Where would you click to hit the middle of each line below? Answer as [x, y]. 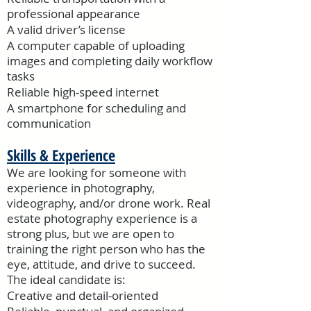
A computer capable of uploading [96, 45]
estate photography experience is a [102, 218]
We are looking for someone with [96, 173]
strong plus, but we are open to [91, 234]
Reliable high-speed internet [83, 92]
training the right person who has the [106, 249]
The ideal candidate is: [66, 279]
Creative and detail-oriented [83, 295]
